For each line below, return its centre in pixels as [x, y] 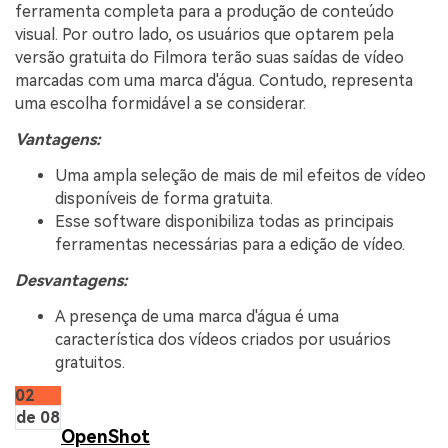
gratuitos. [90, 362]
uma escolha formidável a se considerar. [160, 104]
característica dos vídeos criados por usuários [223, 339]
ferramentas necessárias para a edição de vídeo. [230, 245]
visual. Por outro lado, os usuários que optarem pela [204, 35]
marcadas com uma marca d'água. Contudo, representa [214, 81]
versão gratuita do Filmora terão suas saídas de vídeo [209, 58]
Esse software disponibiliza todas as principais [224, 222]
